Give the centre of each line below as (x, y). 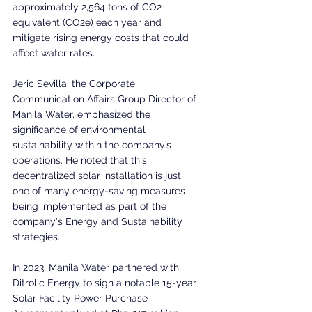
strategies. (38, 236)
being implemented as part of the (91, 206)
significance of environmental (80, 129)
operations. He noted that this (81, 160)
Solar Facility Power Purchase (81, 298)
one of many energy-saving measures (100, 190)
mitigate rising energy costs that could (102, 37)
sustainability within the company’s (93, 145)
